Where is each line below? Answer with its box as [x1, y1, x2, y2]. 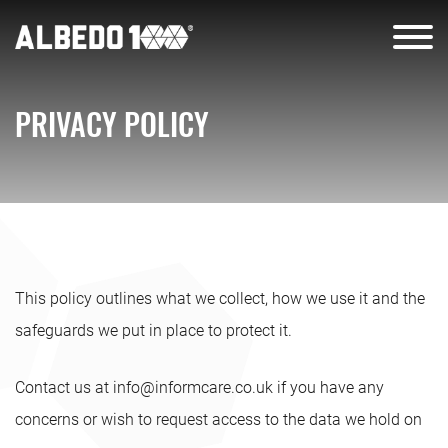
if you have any [273, 378, 384, 397]
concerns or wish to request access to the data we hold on [15, 410, 422, 429]
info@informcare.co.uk [113, 378, 273, 397]
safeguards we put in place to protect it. [15, 321, 292, 340]
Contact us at [15, 378, 113, 397]
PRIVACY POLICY [15, 101, 209, 146]
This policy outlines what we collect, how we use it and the [15, 289, 425, 308]
